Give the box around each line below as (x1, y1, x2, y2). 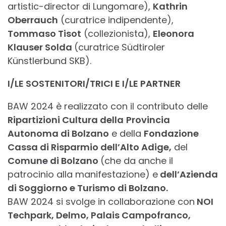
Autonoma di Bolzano (8, 127, 109, 140)
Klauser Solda (8, 41, 74, 54)
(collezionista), (81, 27, 153, 40)
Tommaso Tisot (8, 27, 81, 40)
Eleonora (153, 27, 194, 40)
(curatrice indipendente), (58, 14, 174, 27)
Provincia (126, 114, 170, 127)
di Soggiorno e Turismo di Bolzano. (8, 182, 168, 195)
